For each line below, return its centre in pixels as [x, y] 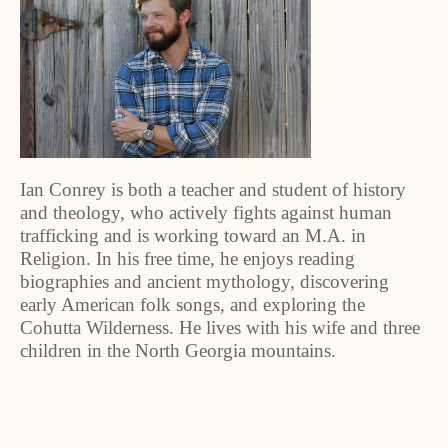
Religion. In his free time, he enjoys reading [187, 258]
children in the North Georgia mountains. [178, 350]
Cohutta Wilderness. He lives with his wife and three [220, 327]
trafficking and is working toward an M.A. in [193, 235]
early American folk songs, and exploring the [192, 304]
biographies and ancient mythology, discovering [204, 281]
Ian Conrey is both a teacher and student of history [213, 189]
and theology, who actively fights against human [206, 212]
